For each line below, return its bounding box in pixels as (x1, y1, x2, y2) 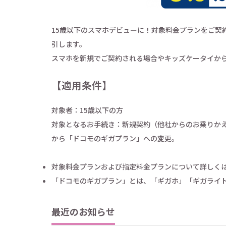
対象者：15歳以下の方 (51, 104, 123, 115)
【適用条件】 (51, 77, 112, 92)
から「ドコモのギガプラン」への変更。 (51, 133, 179, 143)
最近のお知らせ (51, 204, 115, 218)
